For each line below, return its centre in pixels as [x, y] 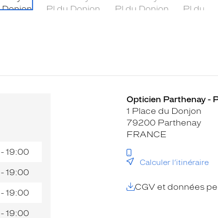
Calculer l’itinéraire [174, 162]
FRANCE [146, 134]
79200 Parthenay [164, 122]
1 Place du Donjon [164, 111]
